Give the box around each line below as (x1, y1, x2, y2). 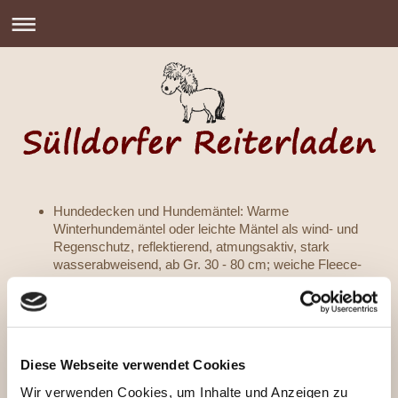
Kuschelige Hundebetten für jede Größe (53, 309, 282, 325)
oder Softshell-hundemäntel (53, 274, 211, 290)
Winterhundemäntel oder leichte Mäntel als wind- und (53, 220, 358, 236)
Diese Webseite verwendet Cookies (20, 356, 245, 372)
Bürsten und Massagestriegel (53, 291, 223, 307)
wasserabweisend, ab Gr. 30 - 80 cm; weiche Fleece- (53, 256, 362, 272)
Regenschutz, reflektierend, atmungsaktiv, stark (53, 238, 330, 254)
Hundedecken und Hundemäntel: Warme (53, 203, 289, 219)
